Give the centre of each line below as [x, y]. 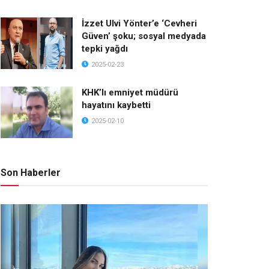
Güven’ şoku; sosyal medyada [144, 36]
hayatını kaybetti [116, 105]
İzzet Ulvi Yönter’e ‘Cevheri [139, 23]
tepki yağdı [105, 49]
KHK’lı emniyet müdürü [130, 92]
